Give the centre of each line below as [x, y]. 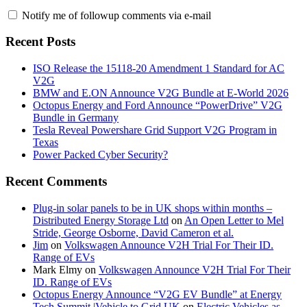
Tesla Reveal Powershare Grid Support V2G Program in [155, 130]
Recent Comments [56, 181]
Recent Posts [40, 42]
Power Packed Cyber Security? [100, 155]
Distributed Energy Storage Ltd [101, 220]
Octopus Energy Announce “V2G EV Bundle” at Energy [157, 294]
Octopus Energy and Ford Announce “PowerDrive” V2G [158, 106]
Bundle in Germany [76, 118]
